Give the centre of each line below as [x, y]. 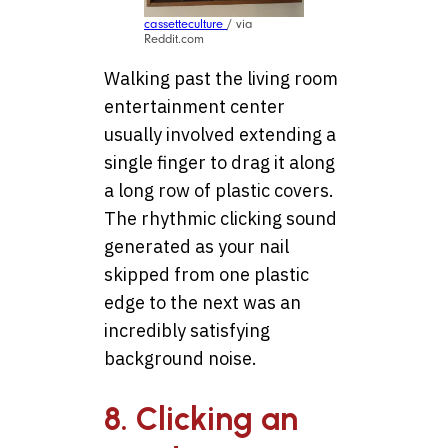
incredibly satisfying [187, 331]
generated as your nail [196, 247]
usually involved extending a [220, 135]
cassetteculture [185, 24]
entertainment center [194, 107]
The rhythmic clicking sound [220, 219]
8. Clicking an [201, 418]
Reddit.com [174, 39]
